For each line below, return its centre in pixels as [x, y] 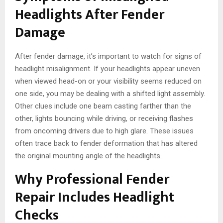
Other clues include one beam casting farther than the [103, 106]
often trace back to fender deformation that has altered [106, 144]
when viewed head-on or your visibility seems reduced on [108, 81]
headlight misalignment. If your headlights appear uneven [108, 69]
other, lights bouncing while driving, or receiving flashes [104, 119]
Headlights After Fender [90, 15]
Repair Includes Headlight [95, 198]
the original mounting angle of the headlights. [88, 156]
